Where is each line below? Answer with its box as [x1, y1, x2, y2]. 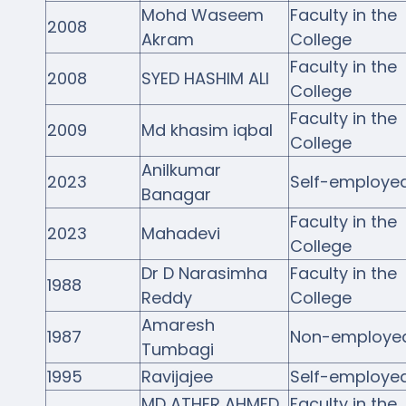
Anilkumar [140, 158, 221, 181]
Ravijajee [140, 364, 213, 388]
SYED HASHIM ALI [140, 66, 269, 90]
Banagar [140, 182, 211, 206]
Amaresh [140, 313, 215, 336]
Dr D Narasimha [140, 261, 267, 285]
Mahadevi [140, 221, 220, 245]
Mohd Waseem [140, 3, 264, 26]
